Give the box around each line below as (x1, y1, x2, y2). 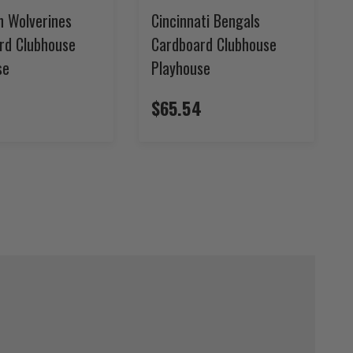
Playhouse (151, 55, 210, 80)
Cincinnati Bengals (151, 8, 260, 32)
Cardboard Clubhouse (151, 32, 277, 56)
